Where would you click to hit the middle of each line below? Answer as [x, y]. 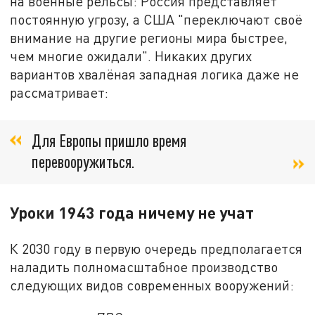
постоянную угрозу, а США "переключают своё [156, 20]
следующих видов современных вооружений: [152, 285]
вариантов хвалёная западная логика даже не [155, 75]
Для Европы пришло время [109, 140]
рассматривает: [59, 93]
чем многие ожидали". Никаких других [131, 56]
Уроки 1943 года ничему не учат [132, 212]
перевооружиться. [83, 161]
